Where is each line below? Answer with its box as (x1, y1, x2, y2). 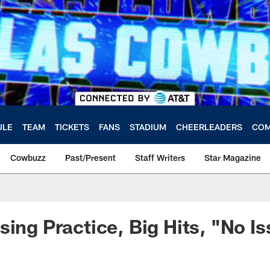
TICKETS (55, 121, 89, 132)
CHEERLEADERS (176, 121, 242, 132)
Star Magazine (204, 152, 261, 163)
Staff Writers (135, 152, 185, 163)
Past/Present (65, 152, 116, 163)
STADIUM (130, 121, 166, 132)
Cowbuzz (10, 152, 46, 163)
